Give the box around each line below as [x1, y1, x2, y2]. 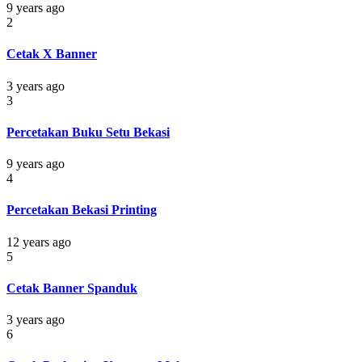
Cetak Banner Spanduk [6, 280, 137, 295]
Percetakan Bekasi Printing [6, 203, 157, 217]
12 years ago [6, 234, 71, 249]
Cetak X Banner [6, 47, 97, 61]
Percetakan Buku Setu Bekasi [6, 124, 170, 139]
